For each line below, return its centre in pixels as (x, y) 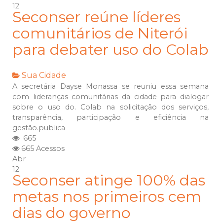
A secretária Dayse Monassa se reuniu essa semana (110, 87)
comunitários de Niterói (100, 34)
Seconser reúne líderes (96, 17)
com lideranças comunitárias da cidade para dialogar (110, 97)
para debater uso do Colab (110, 50)
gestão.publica (40, 128)
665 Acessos (42, 149)
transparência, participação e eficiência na (110, 118)
